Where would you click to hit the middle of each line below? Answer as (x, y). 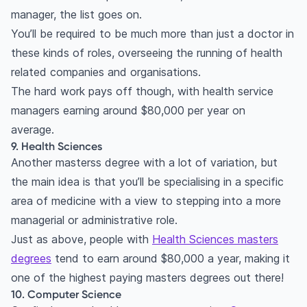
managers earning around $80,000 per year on (128, 111)
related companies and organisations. (106, 72)
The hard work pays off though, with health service (142, 91)
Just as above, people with (82, 240)
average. (39, 130)
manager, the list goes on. (76, 15)
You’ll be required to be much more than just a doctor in (152, 34)
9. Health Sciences (57, 146)
